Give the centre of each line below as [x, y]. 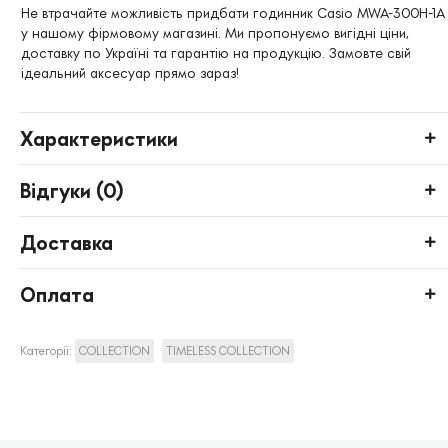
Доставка [66, 242]
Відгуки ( [61, 190]
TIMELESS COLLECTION [228, 351]
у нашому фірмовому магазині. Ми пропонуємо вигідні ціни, [215, 33]
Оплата [57, 294]
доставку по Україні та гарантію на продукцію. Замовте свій [216, 53]
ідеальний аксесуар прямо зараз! [130, 73]
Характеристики [99, 138]
